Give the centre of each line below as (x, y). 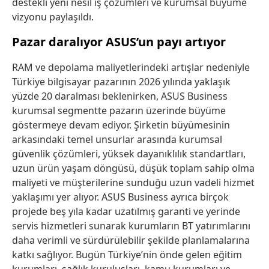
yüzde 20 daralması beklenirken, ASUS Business (120, 96)
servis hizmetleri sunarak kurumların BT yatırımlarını (131, 226)
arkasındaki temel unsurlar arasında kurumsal (117, 140)
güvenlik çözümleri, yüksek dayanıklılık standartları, (129, 154)
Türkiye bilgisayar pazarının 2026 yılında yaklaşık (121, 82)
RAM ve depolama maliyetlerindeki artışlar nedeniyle (131, 68)
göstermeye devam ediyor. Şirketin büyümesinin (121, 125)
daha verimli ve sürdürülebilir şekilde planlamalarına (131, 240)
